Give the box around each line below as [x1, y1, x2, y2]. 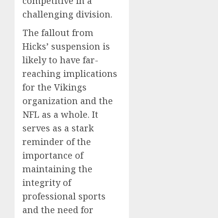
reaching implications [22, 68, 117, 79]
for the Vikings [22, 81, 87, 93]
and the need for [22, 204, 93, 216]
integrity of [22, 177, 71, 188]
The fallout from [22, 27, 93, 38]
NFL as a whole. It [22, 109, 98, 120]
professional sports [22, 190, 106, 202]
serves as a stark [22, 122, 94, 134]
